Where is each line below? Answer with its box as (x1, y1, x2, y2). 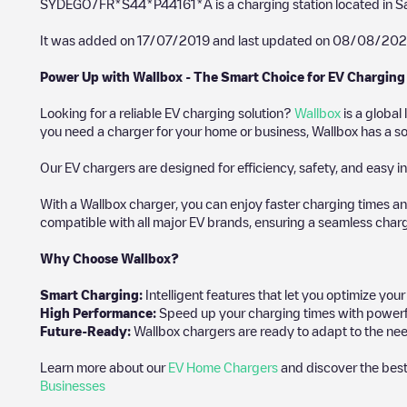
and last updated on (210, 34, 333, 46)
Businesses (40, 379, 105, 392)
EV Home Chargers (168, 361, 278, 373)
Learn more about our (40, 361, 168, 373)
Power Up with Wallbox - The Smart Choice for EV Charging (40, 70, 405, 83)
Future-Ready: (40, 324, 134, 337)
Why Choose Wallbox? (40, 252, 179, 264)
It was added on (40, 34, 137, 46)
